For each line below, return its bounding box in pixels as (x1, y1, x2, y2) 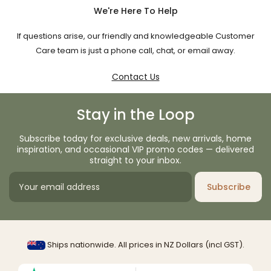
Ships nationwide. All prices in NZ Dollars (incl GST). (45, 238, 244, 250)
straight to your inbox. (90, 154, 181, 166)
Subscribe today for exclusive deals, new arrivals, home (19, 132, 252, 145)
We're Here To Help (93, 4, 178, 17)
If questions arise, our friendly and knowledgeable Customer (16, 30, 255, 42)
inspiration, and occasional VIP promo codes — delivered (17, 143, 254, 155)
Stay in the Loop (76, 104, 195, 125)
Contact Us (111, 70, 160, 83)
